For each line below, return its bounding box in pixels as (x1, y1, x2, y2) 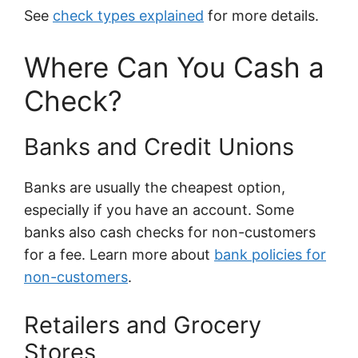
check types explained (53, 7, 204, 25)
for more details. (204, 7, 319, 25)
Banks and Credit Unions (24, 133, 294, 161)
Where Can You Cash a (24, 50, 324, 85)
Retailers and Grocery (24, 310, 261, 339)
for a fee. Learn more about (24, 246, 214, 264)
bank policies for (214, 246, 326, 264)
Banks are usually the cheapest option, (24, 179, 285, 197)
